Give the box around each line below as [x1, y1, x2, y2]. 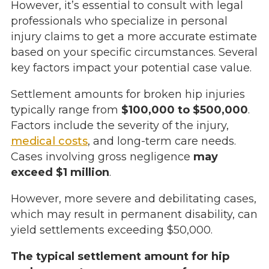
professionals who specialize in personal [10, 14, 228, 28]
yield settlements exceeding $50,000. [10, 223, 213, 237]
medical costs [10, 134, 88, 148]
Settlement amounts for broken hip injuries [10, 88, 245, 101]
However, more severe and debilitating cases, [10, 192, 256, 206]
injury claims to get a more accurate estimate [10, 30, 257, 44]
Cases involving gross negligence [10, 150, 193, 164]
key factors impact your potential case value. [10, 61, 252, 75]
